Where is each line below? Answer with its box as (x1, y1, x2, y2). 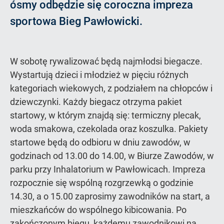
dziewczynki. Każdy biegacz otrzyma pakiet (10, 96, 182, 107)
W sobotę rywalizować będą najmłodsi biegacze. (10, 56, 202, 66)
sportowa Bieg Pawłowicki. (10, 15, 142, 27)
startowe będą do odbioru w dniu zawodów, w (10, 137, 190, 147)
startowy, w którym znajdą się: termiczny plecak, (10, 110, 201, 120)
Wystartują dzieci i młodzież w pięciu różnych (10, 69, 188, 80)
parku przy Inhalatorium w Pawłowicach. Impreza (10, 164, 205, 174)
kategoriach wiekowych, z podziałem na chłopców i (10, 83, 212, 93)
